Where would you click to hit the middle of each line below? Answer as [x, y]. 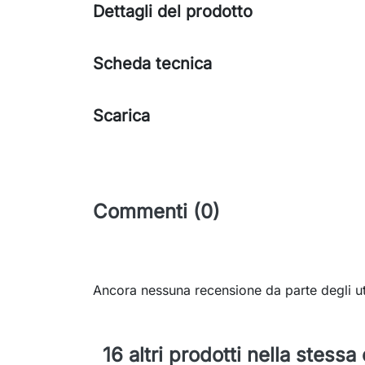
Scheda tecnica [152, 64]
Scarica [121, 116]
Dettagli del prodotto [173, 12]
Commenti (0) [156, 212]
